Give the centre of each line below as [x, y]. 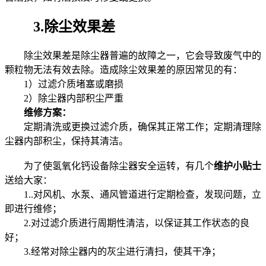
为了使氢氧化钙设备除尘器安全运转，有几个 [109, 166]
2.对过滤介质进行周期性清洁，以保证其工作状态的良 [127, 223]
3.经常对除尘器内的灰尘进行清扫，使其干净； [113, 252]
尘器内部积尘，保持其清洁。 [66, 141]
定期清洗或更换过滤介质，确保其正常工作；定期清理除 [133, 127]
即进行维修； [33, 209]
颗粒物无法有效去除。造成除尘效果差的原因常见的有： [123, 70]
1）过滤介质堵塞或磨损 [64, 84]
